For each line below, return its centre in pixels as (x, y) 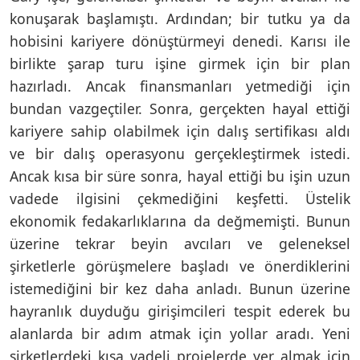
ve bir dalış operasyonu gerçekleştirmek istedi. (180, 153)
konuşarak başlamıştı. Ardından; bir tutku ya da (180, 18)
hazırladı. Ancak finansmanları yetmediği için (180, 86)
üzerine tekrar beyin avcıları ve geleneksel (180, 243)
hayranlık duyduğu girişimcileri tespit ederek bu (180, 311)
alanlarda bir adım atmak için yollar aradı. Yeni (180, 333)
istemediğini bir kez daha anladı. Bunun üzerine (180, 288)
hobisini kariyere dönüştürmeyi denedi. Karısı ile (180, 41)
